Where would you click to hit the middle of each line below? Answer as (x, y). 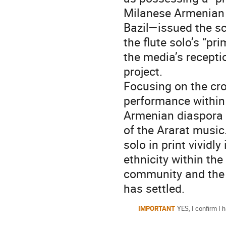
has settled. (154, 188)
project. (143, 71)
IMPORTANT (157, 209)
